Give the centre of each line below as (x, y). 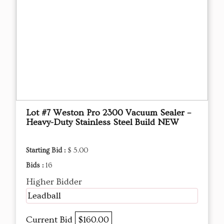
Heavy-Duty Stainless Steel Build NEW (102, 122)
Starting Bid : (47, 151)
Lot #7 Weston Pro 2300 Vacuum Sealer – (108, 113)
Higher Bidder (54, 182)
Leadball (44, 196)
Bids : (36, 166)
